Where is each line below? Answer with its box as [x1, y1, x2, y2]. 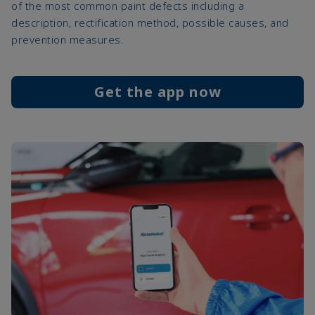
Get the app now [94, 82, 221, 101]
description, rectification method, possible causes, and [11, 15, 289, 30]
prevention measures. [11, 32, 123, 46]
